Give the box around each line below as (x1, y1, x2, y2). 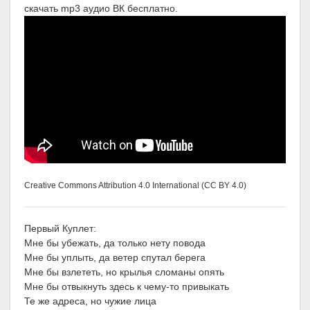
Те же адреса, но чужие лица (24, 295, 156, 307)
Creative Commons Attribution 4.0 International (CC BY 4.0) (24, 181, 246, 190)
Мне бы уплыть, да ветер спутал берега (24, 252, 206, 264)
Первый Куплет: (24, 223, 96, 235)
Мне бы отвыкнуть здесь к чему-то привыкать (24, 281, 229, 293)
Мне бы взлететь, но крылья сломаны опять (24, 266, 224, 278)
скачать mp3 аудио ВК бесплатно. (24, 3, 178, 15)
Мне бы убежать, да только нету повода (24, 237, 206, 249)
